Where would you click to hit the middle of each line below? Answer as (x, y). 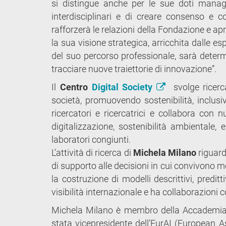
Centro (76, 87)
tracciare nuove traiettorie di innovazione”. (134, 69)
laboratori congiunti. (91, 139)
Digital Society (124, 87)
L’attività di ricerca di (92, 152)
